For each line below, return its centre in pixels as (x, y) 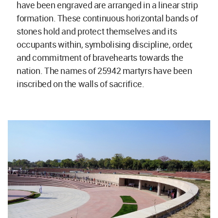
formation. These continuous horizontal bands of (107, 18)
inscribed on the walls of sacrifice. (81, 83)
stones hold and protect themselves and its (97, 31)
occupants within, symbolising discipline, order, (105, 44)
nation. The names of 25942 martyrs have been (104, 70)
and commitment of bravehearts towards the (100, 57)
